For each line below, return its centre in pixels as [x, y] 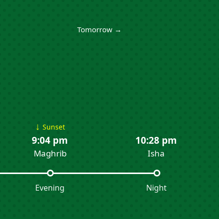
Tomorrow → [99, 30]
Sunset [54, 127]
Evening [50, 188]
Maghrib [50, 153]
